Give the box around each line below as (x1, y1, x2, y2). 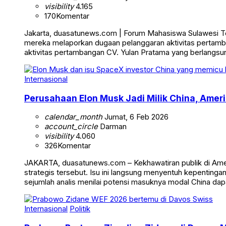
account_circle (44, 122, 98, 132)
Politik (70, 204, 90, 214)
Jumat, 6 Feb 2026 (102, 112, 168, 122)
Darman (98, 122, 127, 132)
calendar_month (44, 112, 102, 122)
